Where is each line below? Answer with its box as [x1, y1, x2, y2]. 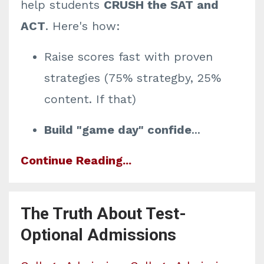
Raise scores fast [44, 49, 140, 64]
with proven [140, 49, 213, 64]
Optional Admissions [21, 225, 176, 245]
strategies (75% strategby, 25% [44, 71, 221, 85]
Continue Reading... [21, 153, 131, 167]
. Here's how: [45, 19, 120, 33]
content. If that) [44, 92, 136, 106]
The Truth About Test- [21, 204, 186, 223]
